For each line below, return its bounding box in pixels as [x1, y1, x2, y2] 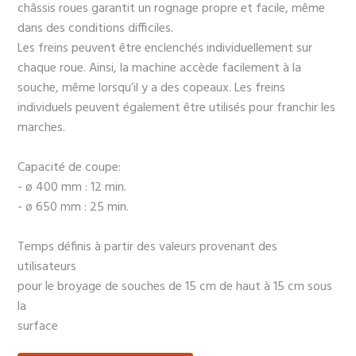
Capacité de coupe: [17, 157, 122, 179]
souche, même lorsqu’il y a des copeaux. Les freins [17, 78, 286, 99]
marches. [17, 118, 66, 139]
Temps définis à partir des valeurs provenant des [17, 237, 278, 258]
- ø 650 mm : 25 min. [17, 197, 130, 219]
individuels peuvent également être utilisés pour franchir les [17, 98, 336, 119]
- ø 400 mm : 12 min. [17, 177, 127, 199]
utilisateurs [17, 257, 77, 278]
